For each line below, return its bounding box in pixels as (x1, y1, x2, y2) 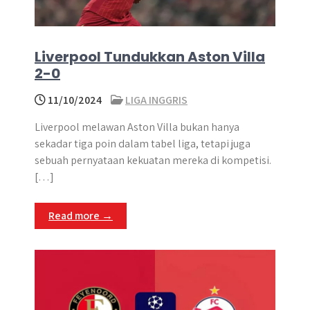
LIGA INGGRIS (125, 93, 188, 107)
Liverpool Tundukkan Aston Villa (35, 47, 265, 66)
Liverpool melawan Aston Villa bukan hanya (35, 120, 239, 134)
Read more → (48, 208, 113, 223)
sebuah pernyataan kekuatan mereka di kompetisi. (35, 153, 271, 167)
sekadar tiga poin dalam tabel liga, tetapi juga (35, 136, 250, 151)
